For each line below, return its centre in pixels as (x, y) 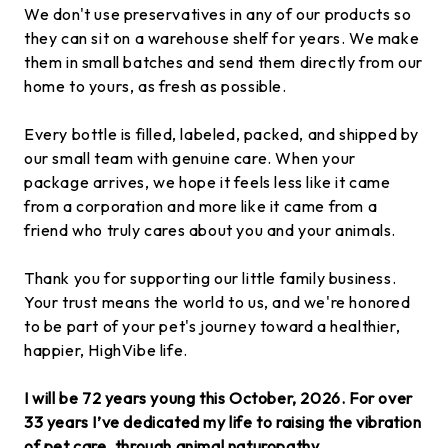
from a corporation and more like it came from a (201, 205)
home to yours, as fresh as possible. (155, 85)
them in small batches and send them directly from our (223, 61)
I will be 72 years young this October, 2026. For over (218, 397)
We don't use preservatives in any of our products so (218, 13)
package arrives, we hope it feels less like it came (207, 181)
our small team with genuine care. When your (190, 157)
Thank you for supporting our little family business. (210, 277)
